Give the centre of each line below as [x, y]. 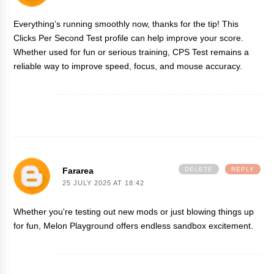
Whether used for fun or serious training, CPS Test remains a [131, 52]
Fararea [78, 170]
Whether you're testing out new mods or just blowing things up [134, 211]
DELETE [198, 169]
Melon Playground [79, 225]
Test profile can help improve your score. [164, 38]
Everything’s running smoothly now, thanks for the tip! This [126, 24]
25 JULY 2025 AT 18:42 [104, 183]
